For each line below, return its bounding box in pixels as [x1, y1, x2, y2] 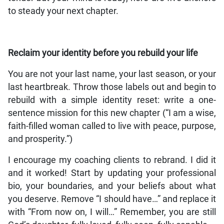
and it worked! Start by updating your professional [7, 168, 216, 178]
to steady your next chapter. [7, 6, 118, 16]
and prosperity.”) [7, 134, 72, 144]
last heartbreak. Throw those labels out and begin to [7, 82, 216, 92]
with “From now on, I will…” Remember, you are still [7, 207, 216, 217]
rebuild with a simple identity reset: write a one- [7, 95, 216, 105]
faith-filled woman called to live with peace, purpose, [7, 121, 216, 131]
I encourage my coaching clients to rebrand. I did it [7, 155, 216, 165]
